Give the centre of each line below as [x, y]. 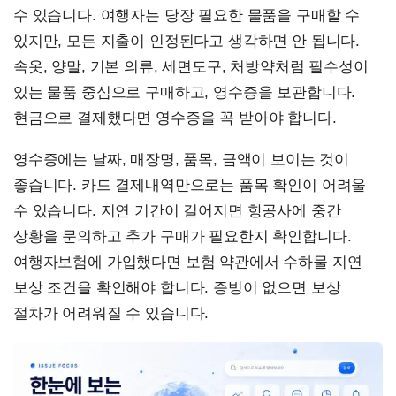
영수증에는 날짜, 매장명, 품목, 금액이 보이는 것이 [182, 160]
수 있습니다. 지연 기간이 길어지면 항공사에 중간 [177, 211]
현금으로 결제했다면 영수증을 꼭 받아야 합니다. [175, 118]
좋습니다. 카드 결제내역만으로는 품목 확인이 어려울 [190, 186]
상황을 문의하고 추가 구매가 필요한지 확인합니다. [183, 237]
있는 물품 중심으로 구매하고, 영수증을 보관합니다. [185, 93]
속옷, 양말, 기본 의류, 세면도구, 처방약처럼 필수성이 [191, 67]
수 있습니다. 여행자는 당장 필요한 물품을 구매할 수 [187, 16]
